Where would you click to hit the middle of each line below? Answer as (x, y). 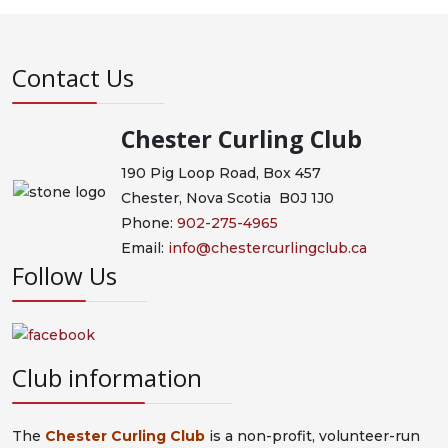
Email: (144, 248)
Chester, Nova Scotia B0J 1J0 (227, 198)
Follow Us (64, 276)
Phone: (149, 223)
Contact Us (73, 78)
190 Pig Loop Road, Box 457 (221, 173)
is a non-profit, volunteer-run (312, 436)
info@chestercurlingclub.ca (267, 248)
